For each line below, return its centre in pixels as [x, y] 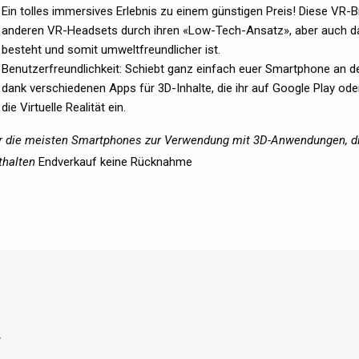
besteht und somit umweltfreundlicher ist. [111, 50]
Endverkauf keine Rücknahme [115, 162]
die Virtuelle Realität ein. [64, 107]
